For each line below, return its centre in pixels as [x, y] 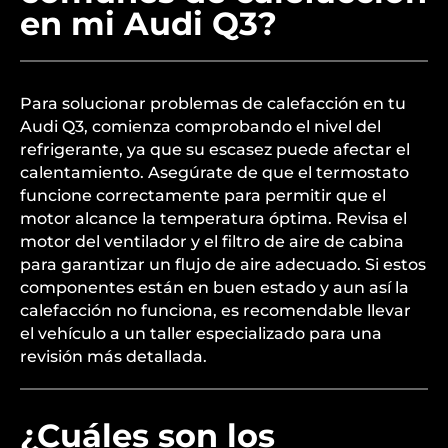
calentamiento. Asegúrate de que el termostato [214, 172]
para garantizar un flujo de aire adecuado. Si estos [223, 264]
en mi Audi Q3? [148, 23]
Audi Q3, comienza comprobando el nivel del [200, 126]
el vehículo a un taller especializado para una [201, 333]
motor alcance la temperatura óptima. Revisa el [213, 218]
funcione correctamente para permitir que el [203, 195]
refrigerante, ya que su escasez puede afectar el [215, 149]
